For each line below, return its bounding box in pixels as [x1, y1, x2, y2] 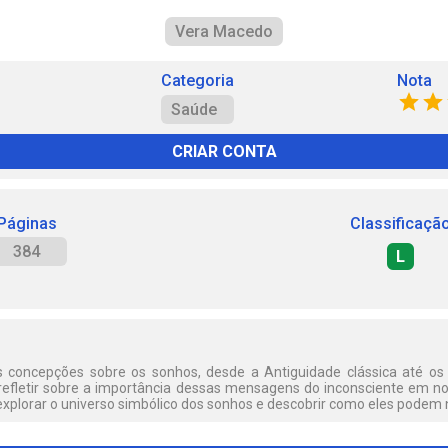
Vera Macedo [175, 22, 273, 41]
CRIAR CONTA [171, 142, 277, 161]
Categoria [160, 71, 234, 90]
